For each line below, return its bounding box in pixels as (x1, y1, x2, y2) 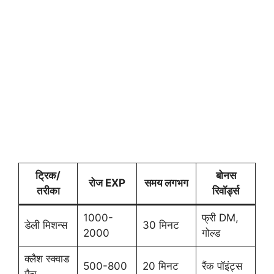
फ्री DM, (201, 212, 239, 224)
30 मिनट (142, 219, 179, 232)
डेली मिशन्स (24, 219, 67, 232)
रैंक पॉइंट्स (201, 260, 242, 273)
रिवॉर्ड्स (212, 185, 239, 198)
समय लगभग (144, 177, 188, 190)
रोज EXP (89, 177, 125, 190)
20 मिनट (142, 260, 179, 273)
